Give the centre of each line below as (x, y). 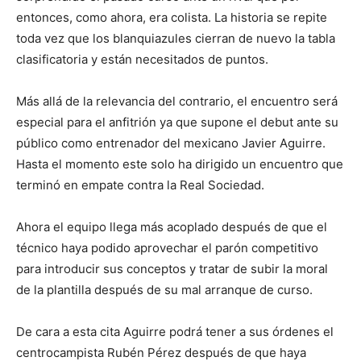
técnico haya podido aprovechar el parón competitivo (167, 248)
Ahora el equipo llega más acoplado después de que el (172, 227)
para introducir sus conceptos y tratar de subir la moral (172, 269)
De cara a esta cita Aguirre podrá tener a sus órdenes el (175, 332)
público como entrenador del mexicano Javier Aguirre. (171, 143)
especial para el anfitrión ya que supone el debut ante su (177, 122)
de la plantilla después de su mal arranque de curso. (164, 290)
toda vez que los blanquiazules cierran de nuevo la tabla (176, 39)
